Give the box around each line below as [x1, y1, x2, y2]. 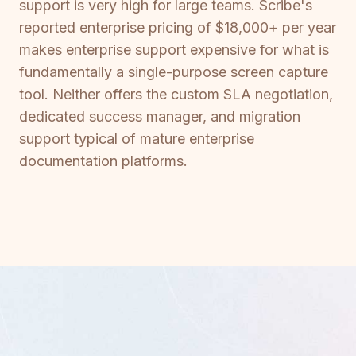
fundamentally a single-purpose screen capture [19, 64, 328, 81]
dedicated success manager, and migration [19, 108, 300, 126]
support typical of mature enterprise [19, 130, 254, 148]
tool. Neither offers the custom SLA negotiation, [19, 86, 333, 103]
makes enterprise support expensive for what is [19, 41, 329, 59]
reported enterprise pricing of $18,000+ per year [19, 19, 336, 37]
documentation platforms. [19, 153, 188, 170]
